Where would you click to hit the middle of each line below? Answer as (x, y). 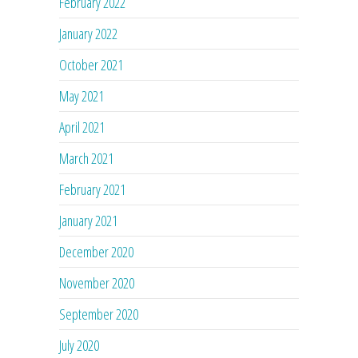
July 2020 (79, 345)
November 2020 (97, 282)
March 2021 (86, 158)
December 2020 (96, 251)
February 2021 (92, 189)
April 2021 (82, 127)
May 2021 (82, 95)
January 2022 (88, 33)
